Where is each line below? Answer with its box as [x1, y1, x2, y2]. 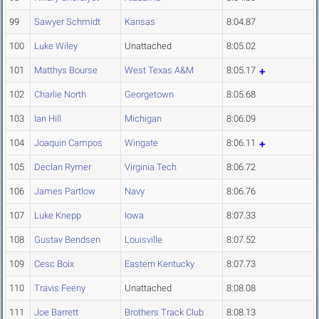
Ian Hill [34, 113, 61, 125]
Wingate [125, 137, 158, 149]
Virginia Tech [125, 162, 177, 173]
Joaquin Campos [34, 137, 103, 149]
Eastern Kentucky [125, 258, 194, 270]
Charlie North [34, 89, 86, 100]
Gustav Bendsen [34, 234, 100, 246]
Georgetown [125, 89, 174, 100]
